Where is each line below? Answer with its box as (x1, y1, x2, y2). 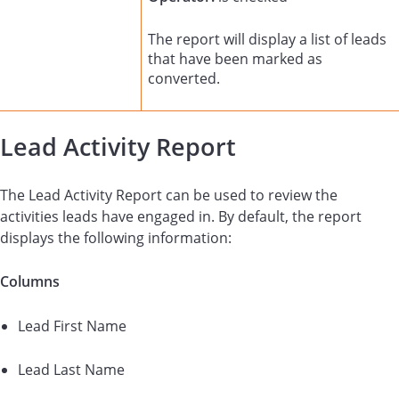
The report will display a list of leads (148, 28, 387, 49)
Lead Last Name (18, 360, 125, 379)
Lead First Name (18, 315, 126, 336)
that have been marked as (148, 48, 323, 69)
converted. (148, 68, 221, 88)
